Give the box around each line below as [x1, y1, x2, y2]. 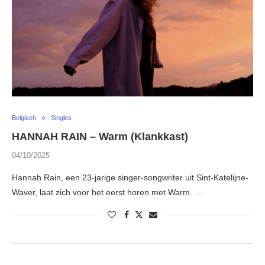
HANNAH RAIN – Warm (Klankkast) [12, 131, 188, 143]
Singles [51, 114, 72, 122]
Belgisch [12, 114, 36, 122]
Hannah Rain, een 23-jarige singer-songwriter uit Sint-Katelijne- [12, 173, 248, 183]
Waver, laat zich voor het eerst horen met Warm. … [12, 188, 203, 198]
